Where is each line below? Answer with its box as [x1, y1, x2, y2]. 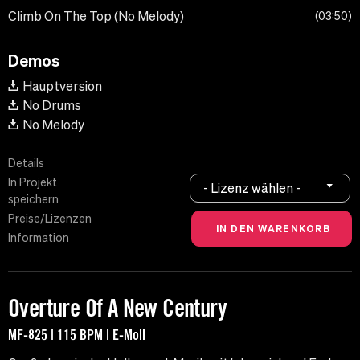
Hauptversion [22, 79, 102, 94]
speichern [8, 193, 59, 207]
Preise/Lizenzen [8, 212, 92, 226]
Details [8, 157, 44, 170]
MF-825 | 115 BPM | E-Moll [8, 325, 145, 344]
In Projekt [8, 176, 57, 190]
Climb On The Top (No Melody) [8, 9, 184, 24]
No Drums [22, 98, 81, 113]
